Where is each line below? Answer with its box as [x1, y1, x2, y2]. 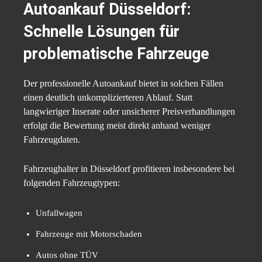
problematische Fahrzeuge [23, 44, 209, 64]
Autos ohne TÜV [36, 250, 98, 260]
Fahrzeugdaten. [23, 135, 80, 145]
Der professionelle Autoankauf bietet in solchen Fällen [23, 78, 223, 89]
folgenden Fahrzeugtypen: [23, 178, 120, 188]
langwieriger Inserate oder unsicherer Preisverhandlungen [23, 106, 235, 117]
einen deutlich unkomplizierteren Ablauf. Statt [23, 92, 192, 103]
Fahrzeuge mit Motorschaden [36, 229, 142, 239]
